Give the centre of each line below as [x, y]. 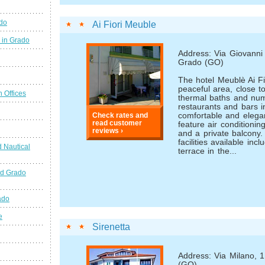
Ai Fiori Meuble [124, 25]
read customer [117, 123]
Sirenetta [111, 227]
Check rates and [120, 115]
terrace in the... [207, 151]
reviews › [108, 131]
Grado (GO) [201, 63]
